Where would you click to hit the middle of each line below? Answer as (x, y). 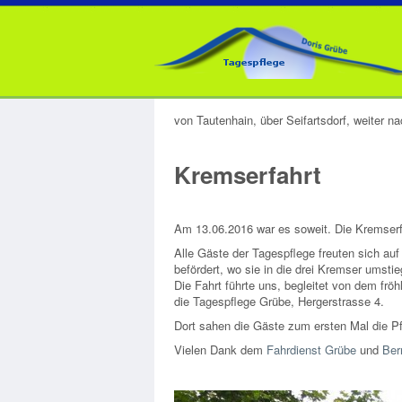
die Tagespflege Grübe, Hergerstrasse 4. (279, 301)
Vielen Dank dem (220, 350)
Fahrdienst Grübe (311, 350)
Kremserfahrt (248, 175)
